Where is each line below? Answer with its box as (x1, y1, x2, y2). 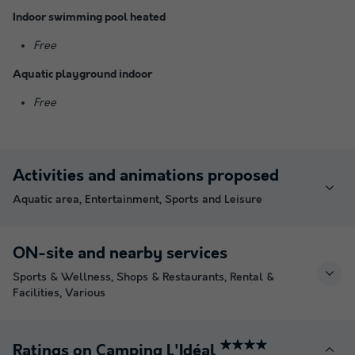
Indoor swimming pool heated (13, 10, 166, 24)
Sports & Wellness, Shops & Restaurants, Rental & (13, 270, 274, 284)
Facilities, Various (13, 286, 105, 300)
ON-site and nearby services (13, 244, 227, 263)
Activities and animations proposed (13, 166, 279, 185)
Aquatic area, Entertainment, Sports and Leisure (13, 193, 262, 206)
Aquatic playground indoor (13, 67, 152, 81)
